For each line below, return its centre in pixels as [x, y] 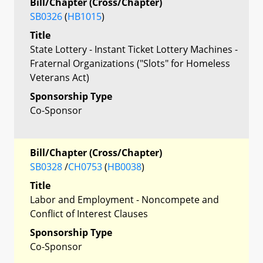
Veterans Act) [60, 77]
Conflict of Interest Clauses [89, 213]
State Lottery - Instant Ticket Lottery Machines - [134, 49]
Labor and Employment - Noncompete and [124, 199]
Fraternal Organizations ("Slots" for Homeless [130, 63]
